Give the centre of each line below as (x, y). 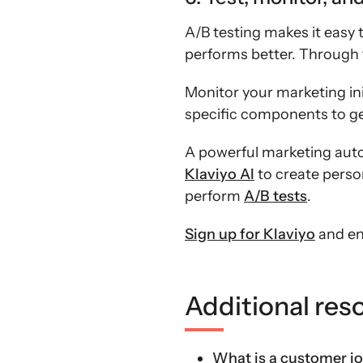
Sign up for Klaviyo (250, 234)
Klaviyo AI (220, 174)
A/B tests (275, 196)
